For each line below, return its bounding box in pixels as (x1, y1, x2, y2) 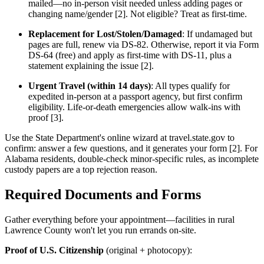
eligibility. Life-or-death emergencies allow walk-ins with (28, 102, 240, 113)
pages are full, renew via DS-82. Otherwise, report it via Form (28, 39, 259, 50)
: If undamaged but (182, 29, 252, 39)
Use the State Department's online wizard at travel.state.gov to (5, 133, 235, 143)
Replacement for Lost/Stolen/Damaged (28, 29, 182, 39)
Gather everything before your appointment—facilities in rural (5, 214, 235, 225)
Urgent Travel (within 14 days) (28, 81, 151, 91)
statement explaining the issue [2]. (28, 61, 154, 71)
